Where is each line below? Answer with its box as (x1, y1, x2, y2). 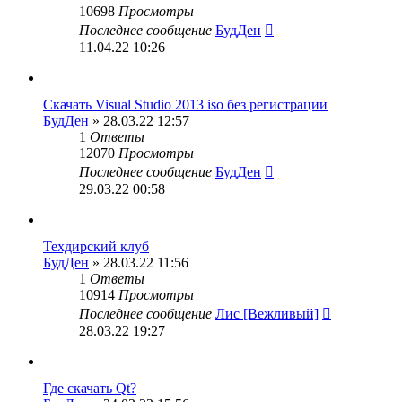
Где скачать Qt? (43, 380, 136, 396)
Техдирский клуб (43, 239, 149, 254)
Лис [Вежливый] (215, 306, 319, 321)
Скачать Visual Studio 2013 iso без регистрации (43, 97, 328, 112)
